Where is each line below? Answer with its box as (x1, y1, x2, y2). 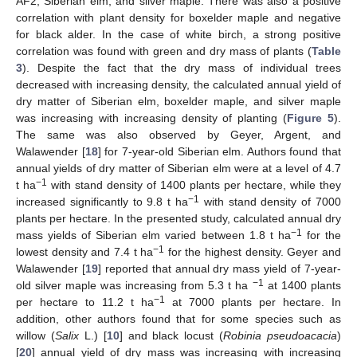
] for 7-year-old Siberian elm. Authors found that (97, 144, 341, 158)
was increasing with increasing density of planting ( (16, 111, 288, 124)
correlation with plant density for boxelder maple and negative (16, 10, 341, 24)
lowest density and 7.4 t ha (16, 245, 154, 258)
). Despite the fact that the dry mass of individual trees (22, 61, 341, 74)
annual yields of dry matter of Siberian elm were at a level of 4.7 (16, 161, 341, 175)
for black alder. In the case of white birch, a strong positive (16, 27, 341, 41)
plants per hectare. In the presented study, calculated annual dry (16, 211, 341, 225)
